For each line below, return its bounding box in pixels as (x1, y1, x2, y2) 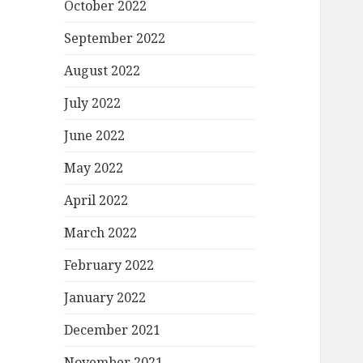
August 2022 (64, 62, 141, 80)
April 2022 (64, 191, 129, 210)
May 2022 (64, 159, 124, 177)
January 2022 (64, 288, 147, 307)
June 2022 (64, 126, 126, 145)
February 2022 (64, 256, 155, 275)
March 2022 (64, 224, 138, 242)
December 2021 (64, 321, 161, 340)
